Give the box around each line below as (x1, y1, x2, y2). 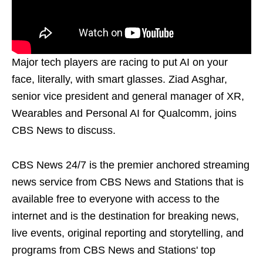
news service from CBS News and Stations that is (12, 176, 244, 188)
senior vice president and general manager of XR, (12, 90, 244, 102)
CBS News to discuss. (12, 124, 116, 136)
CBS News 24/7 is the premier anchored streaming (12, 159, 249, 171)
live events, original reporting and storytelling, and (12, 227, 244, 239)
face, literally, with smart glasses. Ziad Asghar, (12, 73, 227, 85)
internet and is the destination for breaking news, (12, 210, 239, 222)
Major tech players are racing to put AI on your (12, 56, 228, 68)
